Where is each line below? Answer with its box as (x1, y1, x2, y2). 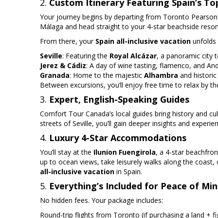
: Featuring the (62, 51, 109, 61)
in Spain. (114, 167, 142, 177)
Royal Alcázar (109, 51, 157, 61)
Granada (40, 71, 70, 80)
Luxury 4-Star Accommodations (49, 132, 186, 144)
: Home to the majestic (70, 71, 144, 80)
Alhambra (144, 71, 178, 80)
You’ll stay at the (40, 147, 93, 157)
